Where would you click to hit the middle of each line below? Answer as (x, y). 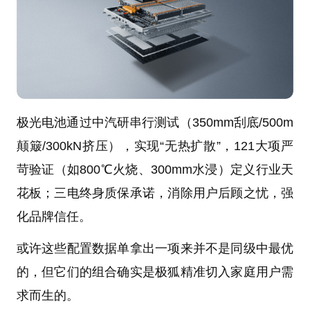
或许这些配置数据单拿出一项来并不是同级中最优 (155, 249)
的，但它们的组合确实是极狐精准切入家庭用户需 (155, 272)
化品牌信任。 (54, 217)
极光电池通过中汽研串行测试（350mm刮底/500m (155, 123)
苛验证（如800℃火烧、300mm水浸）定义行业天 (155, 170)
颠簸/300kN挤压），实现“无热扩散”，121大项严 (155, 146)
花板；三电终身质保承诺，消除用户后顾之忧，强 (155, 193)
